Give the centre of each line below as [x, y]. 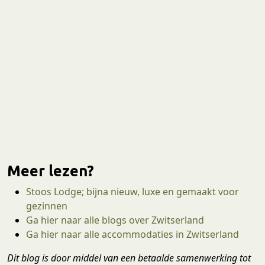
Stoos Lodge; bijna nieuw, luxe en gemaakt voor [132, 191]
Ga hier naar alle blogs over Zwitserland [115, 220]
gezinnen [47, 206]
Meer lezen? [51, 170]
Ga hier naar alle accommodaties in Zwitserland [132, 234]
